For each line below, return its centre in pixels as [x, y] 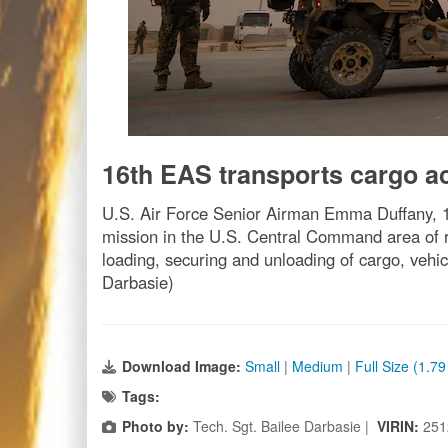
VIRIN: [400, 426]
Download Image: [183, 366]
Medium [317, 366]
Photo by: [155, 426]
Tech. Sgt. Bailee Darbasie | [283, 426]
